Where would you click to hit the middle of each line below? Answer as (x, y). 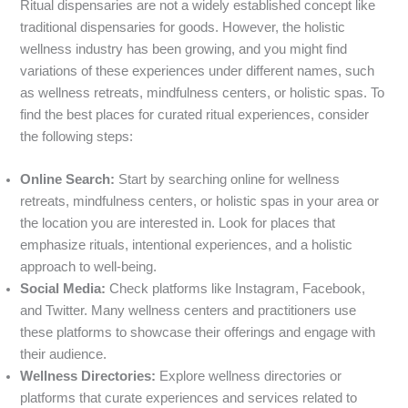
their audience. (64, 355)
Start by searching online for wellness (228, 180)
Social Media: (63, 289)
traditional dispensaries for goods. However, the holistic (183, 27)
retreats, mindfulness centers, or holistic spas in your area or (200, 202)
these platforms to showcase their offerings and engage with (198, 333)
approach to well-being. (89, 267)
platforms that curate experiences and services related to (189, 398)
